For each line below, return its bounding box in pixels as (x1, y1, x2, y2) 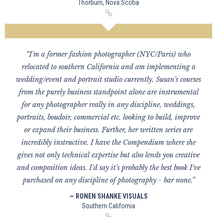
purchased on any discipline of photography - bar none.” (22, 176, 195, 185)
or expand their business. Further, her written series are (24, 125, 193, 134)
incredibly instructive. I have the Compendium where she (21, 138, 196, 147)
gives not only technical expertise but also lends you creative (17, 151, 200, 159)
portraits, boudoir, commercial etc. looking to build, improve (17, 113, 200, 122)
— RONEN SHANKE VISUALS (69, 192, 148, 200)
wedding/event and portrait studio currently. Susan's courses (16, 75, 201, 84)
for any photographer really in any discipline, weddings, (22, 100, 195, 109)
